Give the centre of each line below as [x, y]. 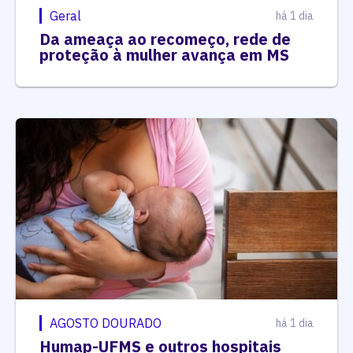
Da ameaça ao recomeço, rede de [165, 39]
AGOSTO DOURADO [106, 323]
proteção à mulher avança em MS [164, 55]
